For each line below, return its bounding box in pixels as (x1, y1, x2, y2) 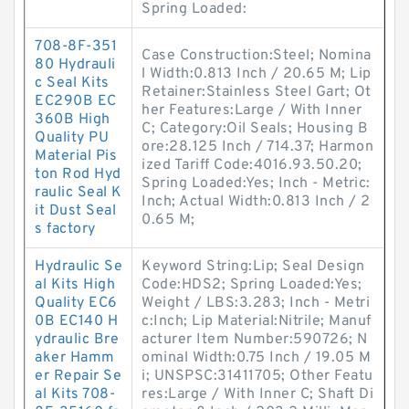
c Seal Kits (35, 74, 110, 92)
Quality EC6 (35, 294, 118, 312)
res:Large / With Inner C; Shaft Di (142, 385, 373, 404)
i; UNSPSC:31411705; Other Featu (142, 367, 373, 385)
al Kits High (35, 276, 115, 294)
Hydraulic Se (35, 257, 122, 276)
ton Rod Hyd (35, 165, 121, 184)
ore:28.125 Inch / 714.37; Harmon (142, 138, 373, 156)
